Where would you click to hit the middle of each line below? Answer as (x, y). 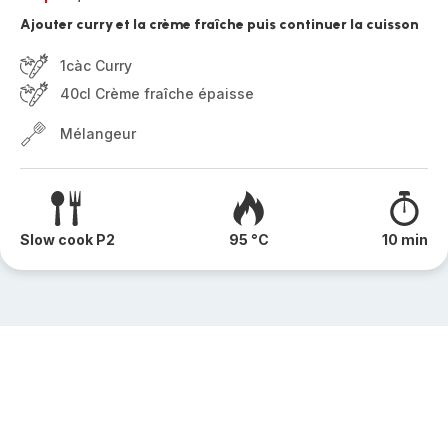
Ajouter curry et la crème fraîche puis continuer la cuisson (219, 24)
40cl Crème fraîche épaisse (157, 93)
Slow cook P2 (67, 239)
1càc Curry (96, 65)
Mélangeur (98, 133)
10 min (405, 239)
